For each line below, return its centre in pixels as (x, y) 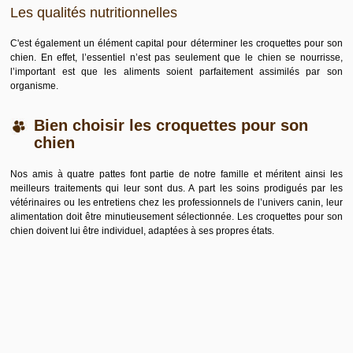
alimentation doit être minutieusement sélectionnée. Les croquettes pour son (176, 217)
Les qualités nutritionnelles (94, 13)
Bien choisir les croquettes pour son (171, 125)
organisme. (35, 86)
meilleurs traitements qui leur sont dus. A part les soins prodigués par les (176, 188)
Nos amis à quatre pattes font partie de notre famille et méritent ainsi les (176, 174)
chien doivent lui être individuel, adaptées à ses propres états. (143, 231)
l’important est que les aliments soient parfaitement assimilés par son (176, 72)
